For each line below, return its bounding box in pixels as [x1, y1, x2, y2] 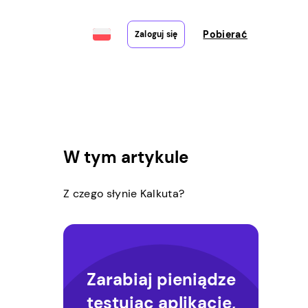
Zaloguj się [134, 29, 178, 40]
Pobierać [203, 28, 247, 41]
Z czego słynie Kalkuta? [63, 186, 185, 201]
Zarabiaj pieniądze [86, 268, 236, 290]
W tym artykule [63, 146, 188, 168]
